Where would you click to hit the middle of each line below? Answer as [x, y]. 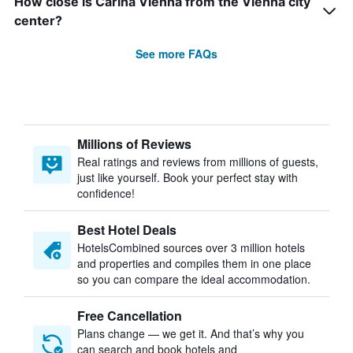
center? [38, 20]
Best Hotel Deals [127, 230]
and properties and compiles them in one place [194, 263]
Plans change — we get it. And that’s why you [191, 333]
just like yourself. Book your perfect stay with [188, 177]
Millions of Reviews [134, 144]
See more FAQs [176, 54]
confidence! [106, 193]
